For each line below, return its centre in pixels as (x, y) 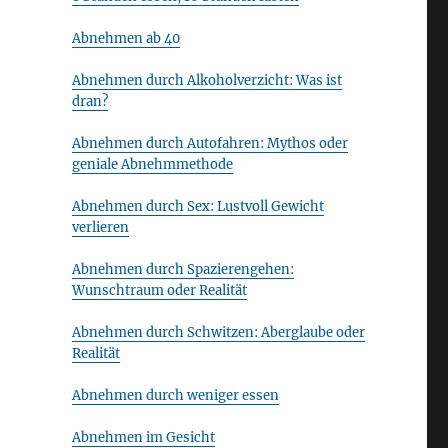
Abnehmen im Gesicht (143, 437)
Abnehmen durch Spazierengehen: (182, 269)
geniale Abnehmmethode (152, 164)
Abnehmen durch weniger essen (175, 395)
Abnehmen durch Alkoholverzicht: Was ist (206, 80)
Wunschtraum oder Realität (159, 290)
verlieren (100, 227)
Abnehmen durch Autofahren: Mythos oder (209, 143)
